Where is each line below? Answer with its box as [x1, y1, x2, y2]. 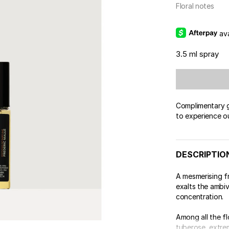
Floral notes [176, 2, 214, 10]
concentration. [176, 192, 224, 201]
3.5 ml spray [176, 49, 219, 59]
